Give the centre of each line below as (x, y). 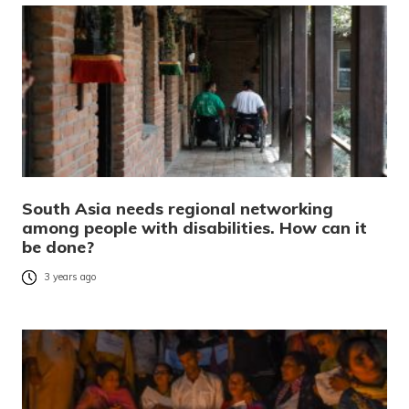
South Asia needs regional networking (178, 208)
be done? (58, 246)
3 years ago (70, 277)
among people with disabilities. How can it (194, 227)
